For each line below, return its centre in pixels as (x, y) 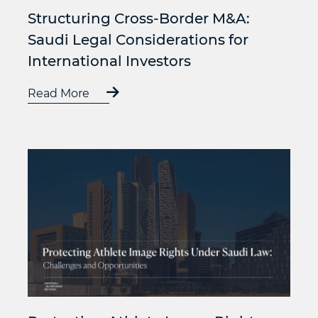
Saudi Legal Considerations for (138, 40)
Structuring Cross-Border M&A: (139, 19)
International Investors (109, 61)
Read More (60, 94)
